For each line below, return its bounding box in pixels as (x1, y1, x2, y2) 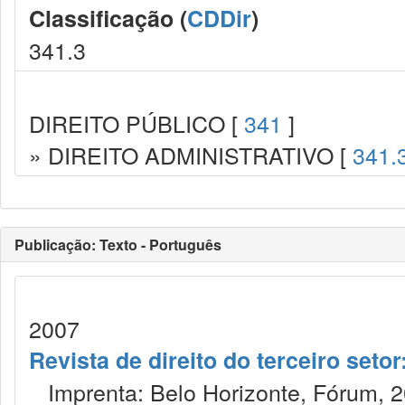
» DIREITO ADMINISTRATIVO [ (29, 138, 353, 171)
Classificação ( (29, 2, 187, 34)
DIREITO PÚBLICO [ (29, 107, 244, 139)
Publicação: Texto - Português (14, 234, 221, 255)
